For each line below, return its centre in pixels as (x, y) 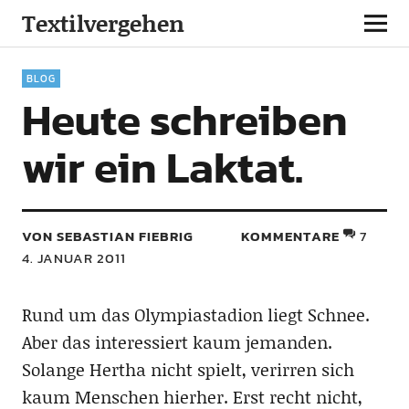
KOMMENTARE (291, 236)
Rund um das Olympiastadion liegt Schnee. (195, 315)
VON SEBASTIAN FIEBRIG (107, 236)
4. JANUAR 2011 (73, 258)
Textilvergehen (103, 23)
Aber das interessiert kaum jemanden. (177, 342)
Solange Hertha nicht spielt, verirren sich (188, 369)
